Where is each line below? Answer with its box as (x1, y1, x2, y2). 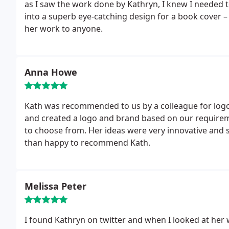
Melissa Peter (25, 180, 86, 192)
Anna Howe (25, 66, 77, 78)
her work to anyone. (25, 23, 103, 34)
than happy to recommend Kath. (25, 137, 150, 148)
